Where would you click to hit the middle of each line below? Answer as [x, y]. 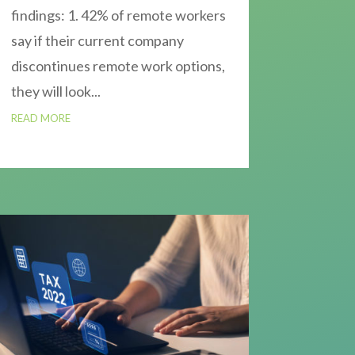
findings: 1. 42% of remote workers [118, 15]
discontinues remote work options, [118, 66]
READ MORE [40, 118]
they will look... [55, 92]
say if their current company [97, 41]
